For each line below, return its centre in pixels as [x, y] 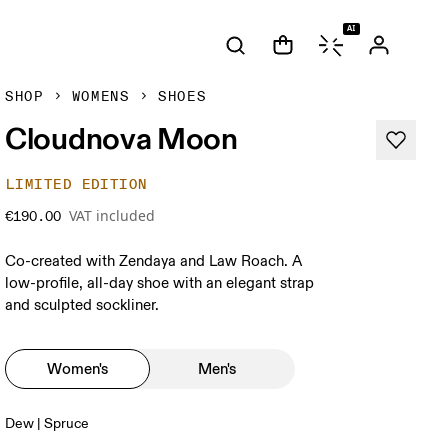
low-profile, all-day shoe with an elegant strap [160, 283]
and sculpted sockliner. [82, 305]
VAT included [112, 215]
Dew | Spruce [47, 423]
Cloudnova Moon [121, 138]
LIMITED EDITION [77, 184]
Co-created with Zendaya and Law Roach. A [154, 261]
